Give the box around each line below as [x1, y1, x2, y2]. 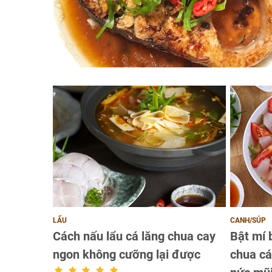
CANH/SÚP [230, 216, 267, 225]
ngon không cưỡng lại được [53, 246, 200, 262]
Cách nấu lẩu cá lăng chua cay [53, 228, 216, 243]
